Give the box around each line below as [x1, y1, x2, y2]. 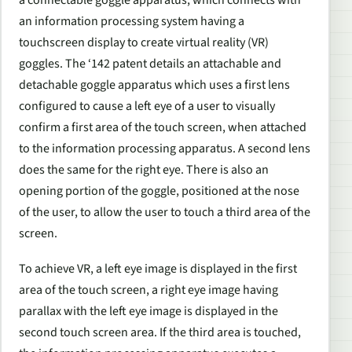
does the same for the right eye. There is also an [19, 160, 269, 178]
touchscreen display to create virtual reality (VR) [19, 33, 269, 51]
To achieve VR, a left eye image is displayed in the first [19, 260, 297, 278]
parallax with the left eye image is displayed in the [19, 302, 278, 321]
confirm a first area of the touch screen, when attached [19, 118, 306, 136]
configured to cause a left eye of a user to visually [19, 97, 275, 115]
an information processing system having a [19, 12, 244, 30]
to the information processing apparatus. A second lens [19, 139, 310, 157]
